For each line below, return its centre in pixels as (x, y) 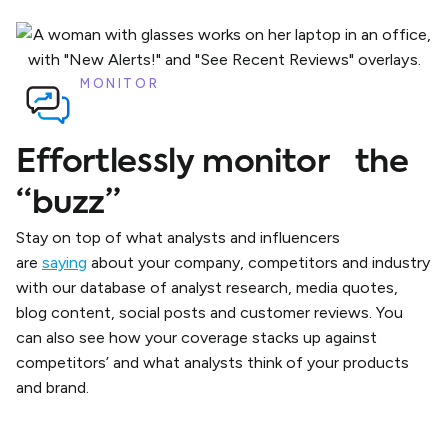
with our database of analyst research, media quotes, (207, 288)
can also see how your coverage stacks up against (196, 338)
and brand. (52, 388)
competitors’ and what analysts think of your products (212, 363)
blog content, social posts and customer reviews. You (209, 313)
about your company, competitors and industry (258, 263)
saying (64, 263)
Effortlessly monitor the (212, 163)
